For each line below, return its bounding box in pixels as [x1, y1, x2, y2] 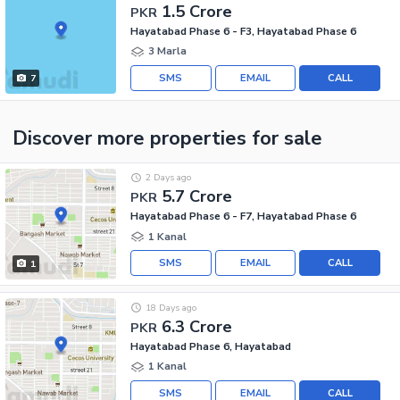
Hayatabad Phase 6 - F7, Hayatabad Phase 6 [130, 209, 356, 224]
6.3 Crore [162, 315, 232, 337]
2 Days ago [145, 170, 191, 184]
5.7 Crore [162, 186, 232, 208]
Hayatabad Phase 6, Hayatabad [130, 338, 291, 354]
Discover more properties [12, 124, 252, 152]
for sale [252, 124, 322, 152]
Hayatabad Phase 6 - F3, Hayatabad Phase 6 [130, 23, 356, 38]
